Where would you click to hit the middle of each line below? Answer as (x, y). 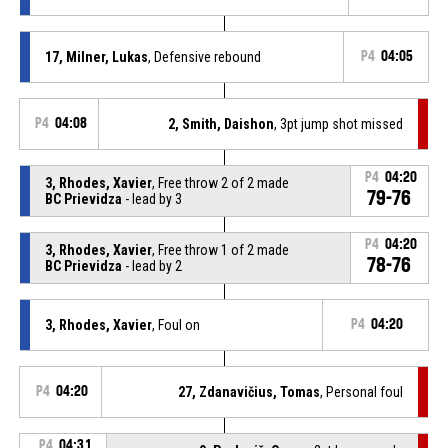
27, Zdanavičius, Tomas (249, 391)
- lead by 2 (151, 265)
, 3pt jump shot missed (339, 123)
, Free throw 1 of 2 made (220, 249)
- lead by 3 (151, 198)
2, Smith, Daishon (221, 123)
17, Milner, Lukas (96, 56)
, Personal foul (362, 391)
